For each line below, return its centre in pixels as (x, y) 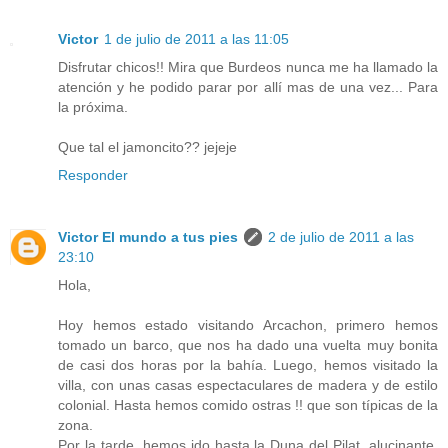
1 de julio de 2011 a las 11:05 (196, 38)
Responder (93, 174)
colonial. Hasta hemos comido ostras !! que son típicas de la (248, 404)
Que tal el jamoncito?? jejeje (147, 146)
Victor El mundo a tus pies (148, 236)
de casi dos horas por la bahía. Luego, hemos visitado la (248, 364)
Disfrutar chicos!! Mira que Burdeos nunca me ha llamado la (248, 66)
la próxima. (93, 106)
